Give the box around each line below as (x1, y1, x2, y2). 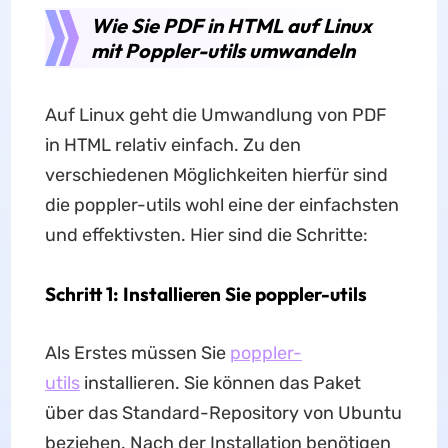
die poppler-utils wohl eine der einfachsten (44, 194, 399, 216)
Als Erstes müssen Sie (44, 342, 230, 364)
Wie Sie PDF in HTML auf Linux (90, 13, 372, 38)
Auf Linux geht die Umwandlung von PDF (44, 104, 387, 126)
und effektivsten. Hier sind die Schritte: (44, 224, 368, 246)
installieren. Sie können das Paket (79, 372, 361, 394)
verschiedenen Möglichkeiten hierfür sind (44, 164, 388, 186)
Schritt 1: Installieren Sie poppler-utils (44, 282, 367, 306)
